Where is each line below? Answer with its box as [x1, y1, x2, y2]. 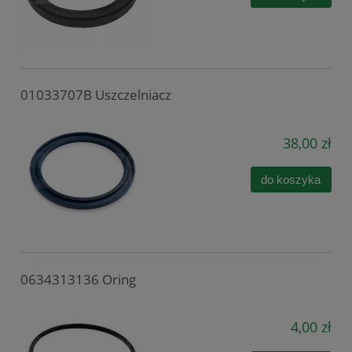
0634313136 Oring [20, 269, 136, 288]
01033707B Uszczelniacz [20, 86, 171, 104]
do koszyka [261, 172, 321, 186]
